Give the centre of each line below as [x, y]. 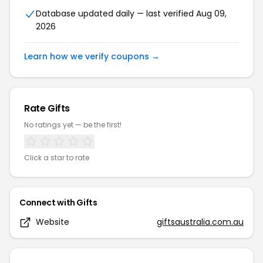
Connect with [48, 203]
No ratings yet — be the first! [73, 125]
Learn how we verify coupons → [92, 56]
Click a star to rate [57, 158]
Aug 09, [211, 14]
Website [53, 222]
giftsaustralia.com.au [200, 222]
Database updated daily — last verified [116, 14]
